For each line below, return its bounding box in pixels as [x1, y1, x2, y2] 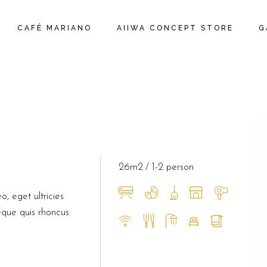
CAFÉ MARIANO [17, 24, 92, 32]
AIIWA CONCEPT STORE [117, 24, 234, 32]
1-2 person [151, 162, 194, 172]
